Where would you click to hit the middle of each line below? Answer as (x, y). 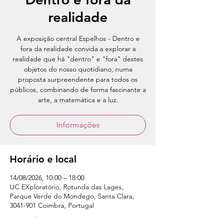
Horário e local (43, 159)
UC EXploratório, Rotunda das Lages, (67, 187)
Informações (78, 125)
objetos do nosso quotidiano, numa (78, 69)
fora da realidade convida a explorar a (78, 49)
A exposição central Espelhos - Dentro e (78, 38)
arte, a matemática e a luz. (78, 100)
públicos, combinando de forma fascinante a (78, 90)
